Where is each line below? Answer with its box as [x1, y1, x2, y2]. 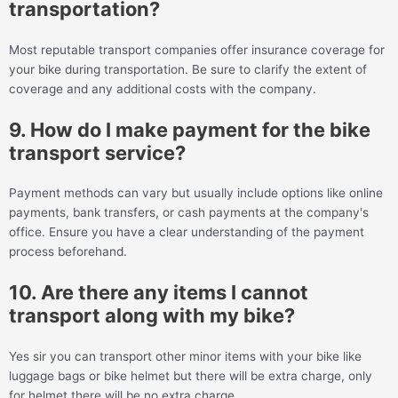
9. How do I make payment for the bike [9, 117, 370, 141]
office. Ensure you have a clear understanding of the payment [9, 225, 364, 240]
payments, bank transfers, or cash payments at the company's [9, 205, 369, 220]
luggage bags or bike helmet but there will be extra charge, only [9, 369, 372, 384]
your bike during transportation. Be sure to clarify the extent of [9, 61, 367, 76]
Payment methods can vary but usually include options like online [9, 186, 383, 201]
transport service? [9, 140, 186, 164]
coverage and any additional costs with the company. [9, 81, 316, 96]
